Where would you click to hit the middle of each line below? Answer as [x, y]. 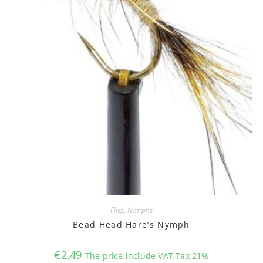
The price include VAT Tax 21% [147, 255]
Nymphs [140, 210]
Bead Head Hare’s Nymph [131, 224]
